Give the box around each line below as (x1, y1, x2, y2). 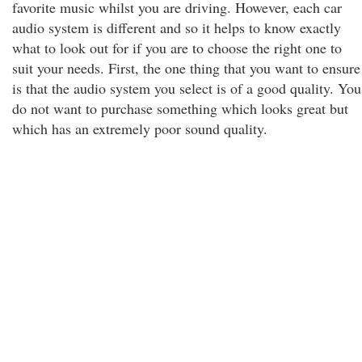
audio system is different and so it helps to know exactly (12, 18, 341, 37)
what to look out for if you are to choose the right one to (12, 38, 342, 57)
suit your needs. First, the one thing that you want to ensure (12, 58, 360, 78)
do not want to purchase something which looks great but (12, 99, 348, 118)
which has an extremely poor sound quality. (12, 119, 267, 138)
